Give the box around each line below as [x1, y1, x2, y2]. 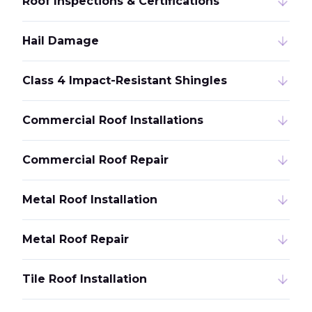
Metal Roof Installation [22, 193, 157, 206]
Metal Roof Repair [22, 233, 129, 246]
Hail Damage [22, 34, 99, 47]
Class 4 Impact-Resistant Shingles [22, 74, 227, 87]
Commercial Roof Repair [22, 153, 169, 166]
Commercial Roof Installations [22, 114, 203, 127]
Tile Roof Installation [22, 272, 147, 286]
